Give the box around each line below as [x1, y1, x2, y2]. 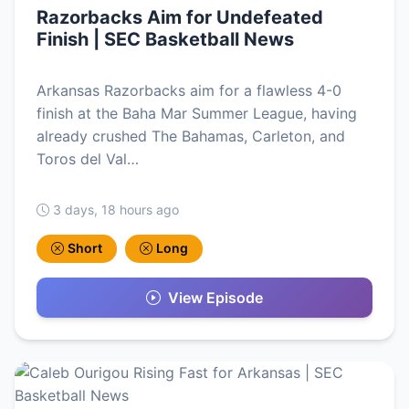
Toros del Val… [37, 150, 139, 169]
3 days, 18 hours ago [53, 202, 179, 218]
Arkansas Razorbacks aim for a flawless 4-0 [37, 81, 341, 100]
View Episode [168, 288, 263, 307]
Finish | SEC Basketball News [37, 28, 294, 51]
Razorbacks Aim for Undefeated [37, 6, 323, 29]
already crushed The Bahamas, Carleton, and [37, 127, 345, 146]
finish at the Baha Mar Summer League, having [37, 104, 357, 123]
